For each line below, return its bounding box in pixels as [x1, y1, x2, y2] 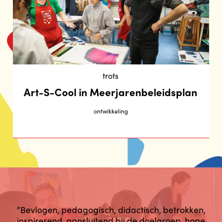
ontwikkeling [93, 107, 128, 116]
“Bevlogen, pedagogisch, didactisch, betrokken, [16, 203, 206, 216]
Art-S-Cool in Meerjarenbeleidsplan [24, 84, 198, 99]
